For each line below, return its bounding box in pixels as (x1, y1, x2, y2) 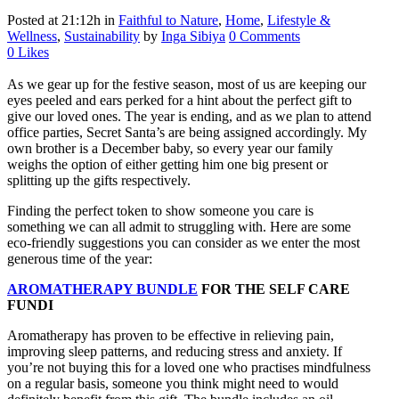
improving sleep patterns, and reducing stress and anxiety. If (7, 344, 342, 360)
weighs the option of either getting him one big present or (7, 157, 328, 173)
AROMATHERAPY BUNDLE (7, 281, 198, 297)
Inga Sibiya (161, 28, 225, 45)
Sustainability (64, 28, 140, 45)
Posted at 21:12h (7, 12, 101, 28)
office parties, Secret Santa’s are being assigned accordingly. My (7, 125, 367, 141)
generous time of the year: (7, 251, 156, 267)
